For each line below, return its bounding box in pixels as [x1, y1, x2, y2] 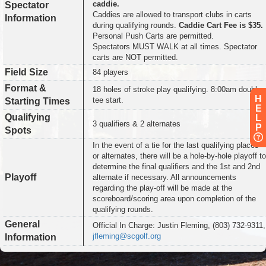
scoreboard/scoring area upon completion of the [93, 194, 256, 204]
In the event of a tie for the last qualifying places [93, 141, 259, 150]
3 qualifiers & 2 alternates [93, 119, 180, 129]
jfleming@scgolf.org [93, 232, 161, 241]
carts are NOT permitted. [93, 53, 178, 62]
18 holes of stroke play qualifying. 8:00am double [93, 85, 261, 94]
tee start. [93, 96, 123, 105]
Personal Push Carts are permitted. [93, 31, 214, 41]
